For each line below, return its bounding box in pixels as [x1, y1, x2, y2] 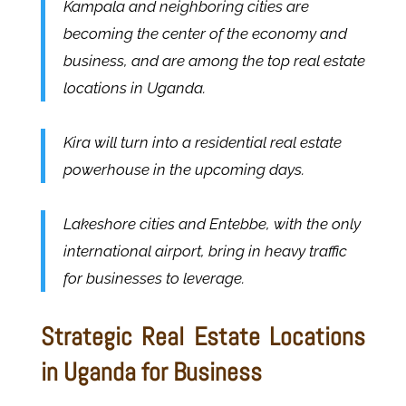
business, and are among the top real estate [63, 52, 365, 71]
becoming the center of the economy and [63, 24, 347, 43]
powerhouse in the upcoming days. [63, 160, 304, 179]
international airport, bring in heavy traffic [63, 242, 347, 261]
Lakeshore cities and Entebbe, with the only [63, 215, 361, 234]
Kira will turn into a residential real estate [63, 133, 342, 152]
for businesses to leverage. [63, 269, 245, 288]
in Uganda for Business [40, 356, 262, 389]
